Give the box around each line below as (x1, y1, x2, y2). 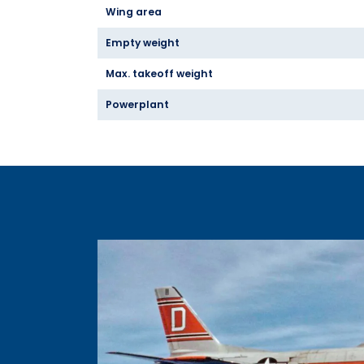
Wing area (106, 5, 162, 19)
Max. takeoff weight (106, 67, 213, 81)
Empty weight (106, 36, 180, 50)
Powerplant (106, 97, 169, 112)
